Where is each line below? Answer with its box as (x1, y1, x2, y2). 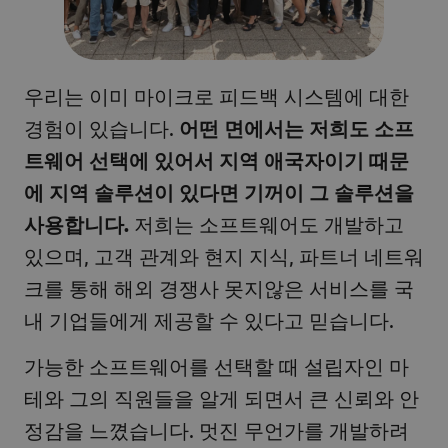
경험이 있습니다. (24, 114, 179, 140)
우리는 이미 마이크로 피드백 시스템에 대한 (24, 82, 409, 108)
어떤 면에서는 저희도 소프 (179, 114, 414, 141)
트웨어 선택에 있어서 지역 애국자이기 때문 (24, 146, 409, 173)
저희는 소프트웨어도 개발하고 (134, 210, 404, 236)
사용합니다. (24, 210, 134, 237)
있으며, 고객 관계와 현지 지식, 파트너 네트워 (24, 242, 424, 268)
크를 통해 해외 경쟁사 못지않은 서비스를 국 (24, 274, 414, 300)
